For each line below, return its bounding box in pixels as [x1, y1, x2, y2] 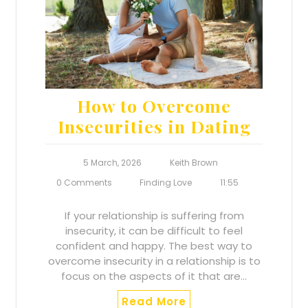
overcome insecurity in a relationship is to [47, 254, 261, 269]
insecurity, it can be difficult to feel [65, 223, 243, 239]
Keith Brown [169, 157, 218, 169]
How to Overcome [77, 94, 231, 118]
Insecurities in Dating [57, 115, 251, 138]
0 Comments [56, 177, 112, 189]
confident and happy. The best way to [56, 239, 252, 254]
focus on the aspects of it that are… [61, 269, 247, 284]
